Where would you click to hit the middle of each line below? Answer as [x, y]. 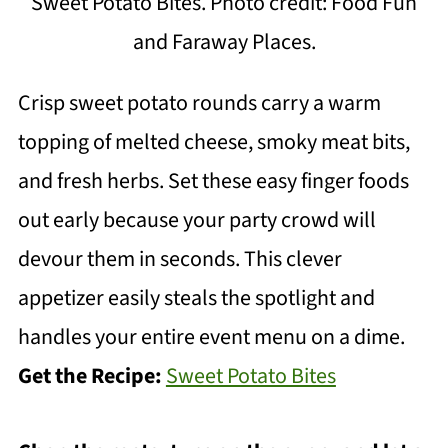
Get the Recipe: [91, 376]
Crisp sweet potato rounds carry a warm [199, 103]
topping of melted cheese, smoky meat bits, [213, 142]
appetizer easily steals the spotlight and [196, 298]
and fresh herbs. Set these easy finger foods [213, 181]
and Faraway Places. [224, 42]
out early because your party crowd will [196, 220]
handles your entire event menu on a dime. [211, 337]
